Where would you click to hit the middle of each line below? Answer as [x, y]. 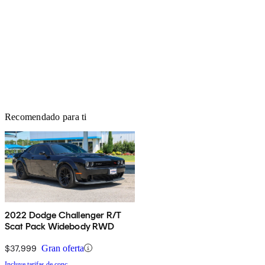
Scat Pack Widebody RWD [60, 226]
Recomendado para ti [46, 117]
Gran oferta [63, 248]
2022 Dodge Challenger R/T [63, 215]
